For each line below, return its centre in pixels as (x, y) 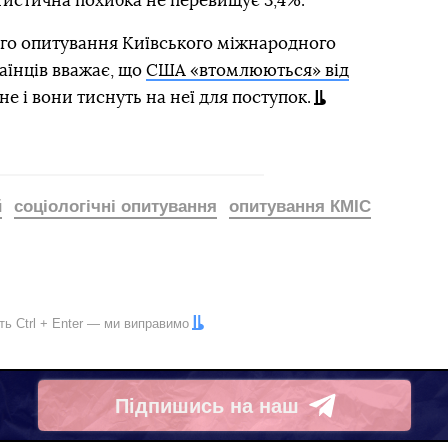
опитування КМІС (300, 206)
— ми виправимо (136, 323)
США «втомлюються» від (247, 70)
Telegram (158, 418)
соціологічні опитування (115, 206)
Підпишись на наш (206, 405)
